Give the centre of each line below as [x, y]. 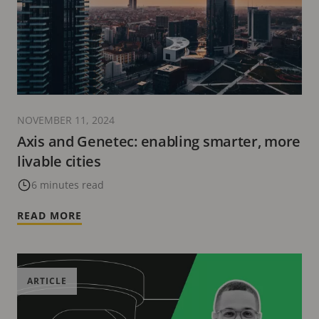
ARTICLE [47, 281]
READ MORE [49, 216]
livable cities [59, 162]
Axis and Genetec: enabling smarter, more [159, 142]
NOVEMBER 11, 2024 [66, 120]
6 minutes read [68, 185]
